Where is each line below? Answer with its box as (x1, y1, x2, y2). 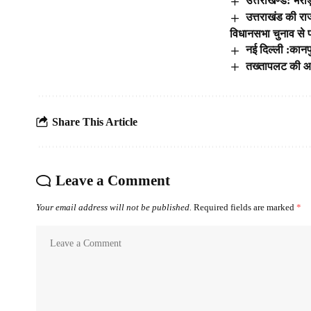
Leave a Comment (56, 172, 170, 190)
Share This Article (52, 115, 137, 128)
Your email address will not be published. (36, 203, 192, 213)
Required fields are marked (194, 203, 296, 213)
